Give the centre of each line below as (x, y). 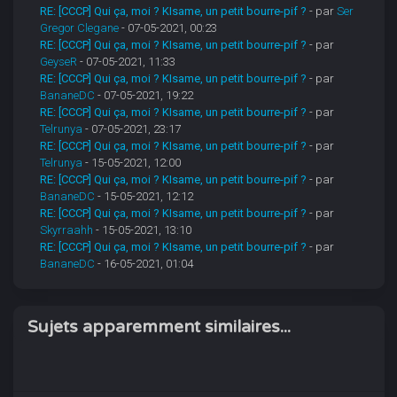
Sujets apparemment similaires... (159, 327)
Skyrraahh (67, 230)
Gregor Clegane (80, 28)
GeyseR (59, 62)
